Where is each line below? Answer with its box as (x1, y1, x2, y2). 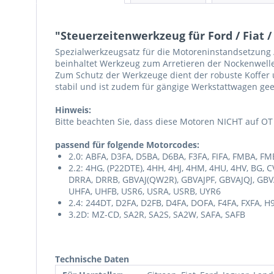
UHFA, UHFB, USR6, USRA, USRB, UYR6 (68, 185, 221, 197)
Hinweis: (55, 104, 91, 116)
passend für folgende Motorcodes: (55, 139, 199, 150)
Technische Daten (55, 253, 129, 265)
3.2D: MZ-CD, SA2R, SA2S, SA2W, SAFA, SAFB (68, 209, 245, 220)
